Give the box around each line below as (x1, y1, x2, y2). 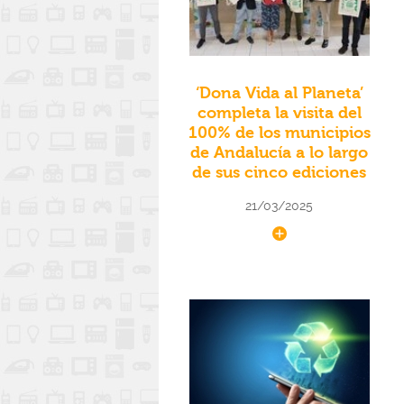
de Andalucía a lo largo (190, 143, 369, 163)
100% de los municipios (188, 124, 371, 143)
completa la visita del (197, 104, 362, 124)
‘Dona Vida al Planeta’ (195, 84, 363, 104)
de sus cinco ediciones (192, 163, 367, 183)
